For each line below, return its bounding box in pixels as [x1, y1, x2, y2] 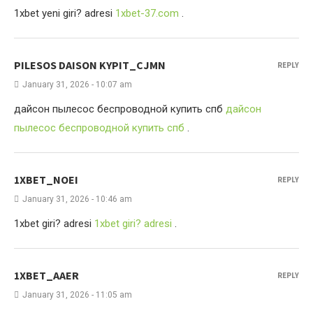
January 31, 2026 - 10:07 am [22, 80, 132, 89]
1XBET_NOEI [14, 173, 78, 187]
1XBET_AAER [14, 268, 79, 282]
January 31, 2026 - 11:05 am [22, 290, 132, 300]
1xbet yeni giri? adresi [14, 7, 115, 20]
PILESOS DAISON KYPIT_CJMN [14, 58, 166, 72]
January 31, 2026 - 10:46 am [22, 194, 132, 204]
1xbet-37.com [115, 7, 179, 20]
